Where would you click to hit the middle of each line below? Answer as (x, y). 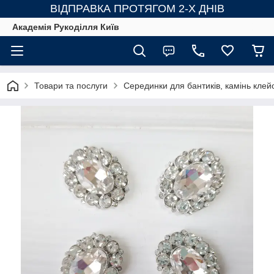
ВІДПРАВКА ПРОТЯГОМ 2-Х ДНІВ (137, 9)
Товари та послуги (71, 86)
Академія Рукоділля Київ (66, 27)
